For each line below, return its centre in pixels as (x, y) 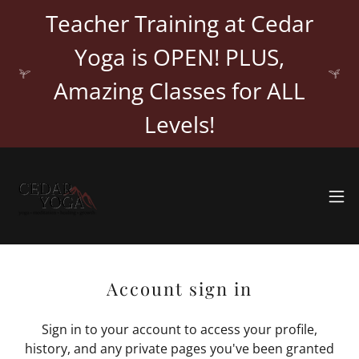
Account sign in (179, 288)
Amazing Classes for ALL (179, 91)
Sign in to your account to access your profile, (179, 329)
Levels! (179, 124)
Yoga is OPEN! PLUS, (179, 57)
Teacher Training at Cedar (179, 23)
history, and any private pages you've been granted (179, 349)
